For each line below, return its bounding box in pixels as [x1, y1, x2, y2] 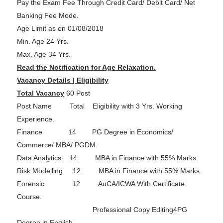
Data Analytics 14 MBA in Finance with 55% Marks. [16, 154, 198, 162]
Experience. [16, 115, 54, 123]
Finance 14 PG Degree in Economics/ [16, 128, 173, 136]
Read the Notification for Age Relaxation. [16, 63, 156, 72]
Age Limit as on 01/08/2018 [16, 24, 104, 33]
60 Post [64, 89, 90, 98]
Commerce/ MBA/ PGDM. [16, 141, 98, 149]
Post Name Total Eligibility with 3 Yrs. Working [16, 102, 182, 111]
